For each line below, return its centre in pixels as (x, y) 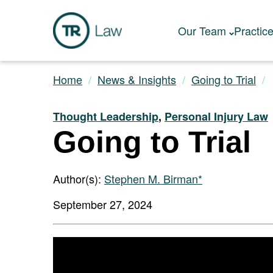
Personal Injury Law (216, 116)
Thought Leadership (106, 116)
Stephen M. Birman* (153, 179)
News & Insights (137, 79)
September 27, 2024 (103, 204)
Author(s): (79, 179)
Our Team (202, 30)
